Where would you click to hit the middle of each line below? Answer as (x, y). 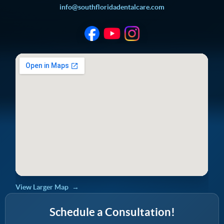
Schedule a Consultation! (112, 212)
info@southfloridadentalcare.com (112, 7)
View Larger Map (42, 187)
